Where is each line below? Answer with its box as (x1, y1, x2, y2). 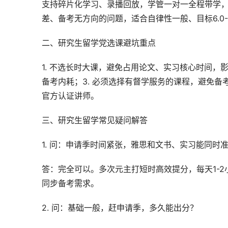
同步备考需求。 (42, 178, 99, 188)
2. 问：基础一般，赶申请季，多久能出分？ (42, 203, 198, 213)
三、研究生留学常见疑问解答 (42, 115, 148, 125)
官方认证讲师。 (42, 91, 99, 101)
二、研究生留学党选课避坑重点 (42, 38, 156, 48)
